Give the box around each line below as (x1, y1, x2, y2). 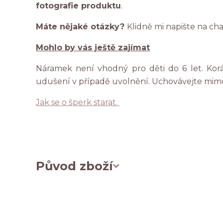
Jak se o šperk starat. (36, 98, 119, 107)
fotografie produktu (36, 1, 121, 10)
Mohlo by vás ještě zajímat (36, 43, 150, 52)
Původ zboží (36, 159, 113, 173)
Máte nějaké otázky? (36, 22, 127, 31)
